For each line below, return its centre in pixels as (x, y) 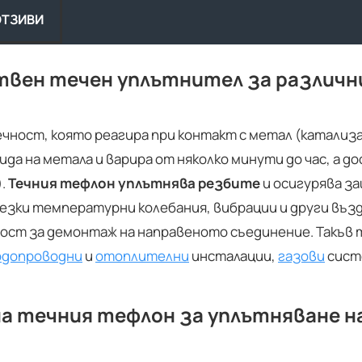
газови (301, 256)
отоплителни (142, 256)
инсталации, (234, 256)
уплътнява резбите (189, 183)
